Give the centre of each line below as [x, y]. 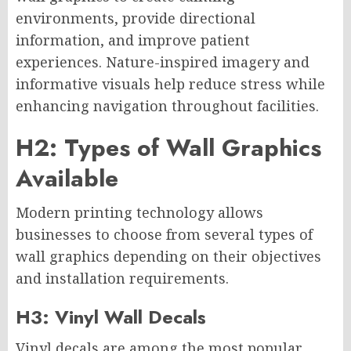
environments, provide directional [136, 18]
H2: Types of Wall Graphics [168, 147]
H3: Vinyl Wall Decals [111, 317]
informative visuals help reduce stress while [170, 83]
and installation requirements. [122, 278]
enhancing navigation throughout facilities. [167, 105]
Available [67, 178]
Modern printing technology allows [139, 212]
